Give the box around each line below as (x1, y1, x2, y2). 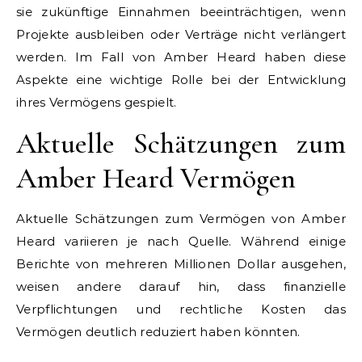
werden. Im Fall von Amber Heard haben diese (16, 48, 346, 65)
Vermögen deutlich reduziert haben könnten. (16, 323, 301, 339)
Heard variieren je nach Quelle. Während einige (16, 233, 346, 249)
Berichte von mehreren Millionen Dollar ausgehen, (16, 255, 346, 271)
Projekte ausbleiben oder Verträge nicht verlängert (16, 26, 346, 42)
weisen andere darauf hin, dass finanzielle (16, 278, 346, 294)
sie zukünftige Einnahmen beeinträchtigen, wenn (16, 3, 346, 19)
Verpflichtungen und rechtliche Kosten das (16, 301, 346, 317)
